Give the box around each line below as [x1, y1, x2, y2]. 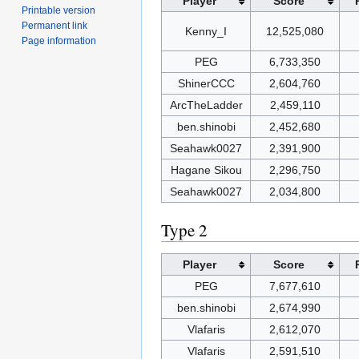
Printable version [22, 5, 96, 17]
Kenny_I [185, 25, 227, 38]
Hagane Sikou [170, 163, 242, 177]
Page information [22, 35, 97, 47]
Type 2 [161, 219, 208, 242]
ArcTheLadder [169, 99, 243, 112]
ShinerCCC [177, 77, 235, 91]
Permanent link [22, 20, 88, 32]
